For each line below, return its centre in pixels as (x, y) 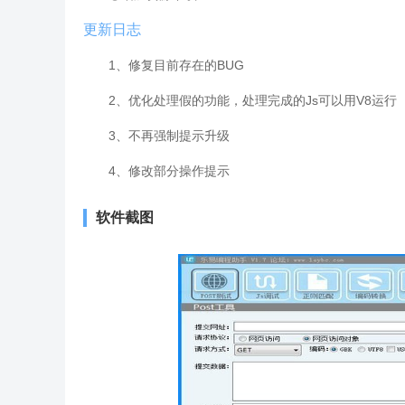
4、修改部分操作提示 (169, 171)
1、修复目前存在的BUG (176, 65)
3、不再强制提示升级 (169, 136)
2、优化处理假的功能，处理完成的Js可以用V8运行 (253, 100)
